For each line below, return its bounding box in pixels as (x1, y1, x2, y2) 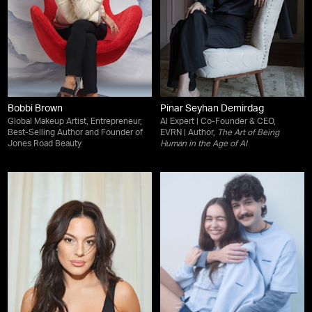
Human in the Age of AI (160, 139, 247, 148)
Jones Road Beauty (8, 139, 82, 148)
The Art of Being (217, 128, 279, 137)
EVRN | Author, (160, 128, 217, 137)
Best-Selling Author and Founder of (8, 128, 143, 137)
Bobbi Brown (8, 104, 63, 114)
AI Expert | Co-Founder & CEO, (160, 117, 276, 126)
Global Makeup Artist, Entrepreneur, (8, 117, 143, 126)
